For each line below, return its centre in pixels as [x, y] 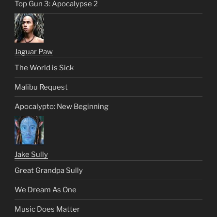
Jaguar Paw [34, 52]
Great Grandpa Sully [49, 170]
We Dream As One [46, 190]
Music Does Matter [47, 209]
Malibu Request [41, 87]
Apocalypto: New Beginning [62, 106]
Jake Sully [31, 155]
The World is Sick [44, 68]
